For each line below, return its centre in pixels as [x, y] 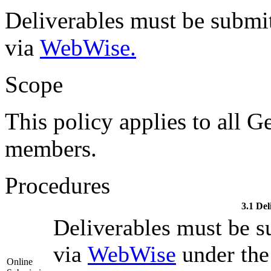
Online [20, 261]
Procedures [57, 185]
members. [51, 148]
